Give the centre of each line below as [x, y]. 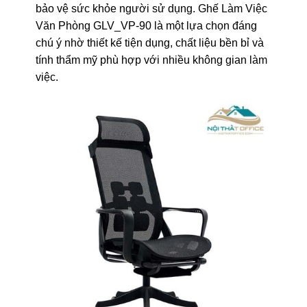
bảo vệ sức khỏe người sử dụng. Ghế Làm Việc [151, 8]
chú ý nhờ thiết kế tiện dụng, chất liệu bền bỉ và [149, 42]
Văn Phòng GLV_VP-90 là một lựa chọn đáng [146, 25]
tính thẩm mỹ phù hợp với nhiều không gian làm [151, 60]
